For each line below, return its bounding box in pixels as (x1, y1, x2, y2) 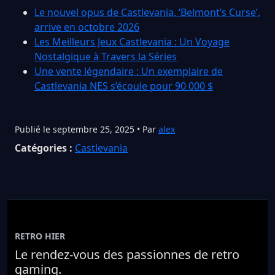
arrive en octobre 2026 (34, 20, 139, 34)
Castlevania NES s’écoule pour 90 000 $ (34, 79, 213, 93)
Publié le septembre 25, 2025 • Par (15, 123, 158, 135)
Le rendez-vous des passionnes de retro (15, 246, 239, 263)
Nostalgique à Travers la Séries (34, 49, 177, 63)
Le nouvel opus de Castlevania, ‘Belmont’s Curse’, (34, 5, 260, 19)
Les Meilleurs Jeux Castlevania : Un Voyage (34, 34, 230, 48)
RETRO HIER (15, 230, 65, 242)
